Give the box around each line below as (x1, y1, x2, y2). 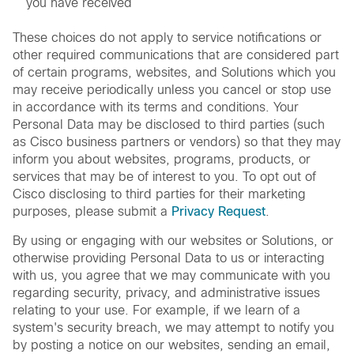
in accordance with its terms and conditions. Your (13, 100, 299, 114)
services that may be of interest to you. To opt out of (13, 169, 316, 183)
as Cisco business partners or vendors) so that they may (13, 134, 341, 149)
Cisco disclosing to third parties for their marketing (13, 186, 306, 201)
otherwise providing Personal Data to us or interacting (13, 250, 325, 265)
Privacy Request (171, 204, 265, 218)
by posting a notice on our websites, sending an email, (13, 337, 330, 352)
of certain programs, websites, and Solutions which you (13, 65, 336, 79)
